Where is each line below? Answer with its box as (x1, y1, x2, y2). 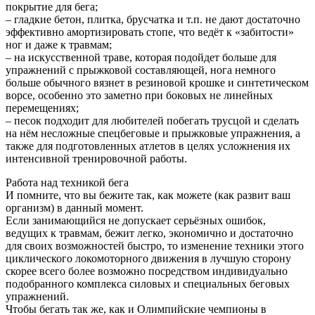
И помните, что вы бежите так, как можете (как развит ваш (6, 188, 290, 201)
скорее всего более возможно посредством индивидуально (6, 264, 288, 277)
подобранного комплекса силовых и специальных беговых (6, 277, 290, 290)
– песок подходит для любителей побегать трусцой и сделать (6, 114, 299, 127)
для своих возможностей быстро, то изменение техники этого (6, 239, 304, 252)
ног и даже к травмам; (6, 38, 112, 51)
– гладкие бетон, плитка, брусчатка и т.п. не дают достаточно (6, 13, 300, 25)
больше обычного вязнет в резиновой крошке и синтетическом (6, 76, 309, 89)
